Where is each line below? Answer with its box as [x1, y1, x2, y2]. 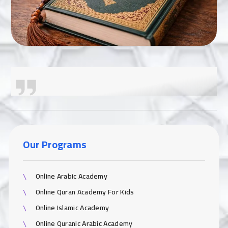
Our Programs [22, 135, 87, 154]
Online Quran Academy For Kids [35, 185, 134, 199]
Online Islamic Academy [35, 201, 109, 215]
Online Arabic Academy [35, 169, 108, 183]
